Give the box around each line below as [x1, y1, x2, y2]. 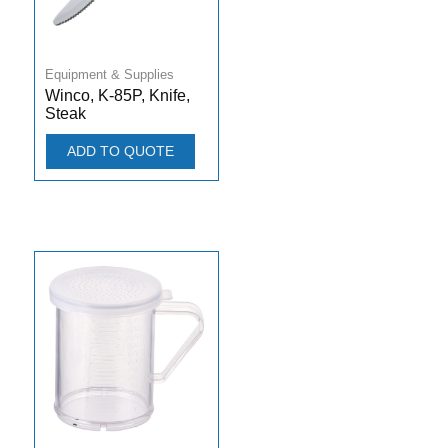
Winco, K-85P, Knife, [44, 87, 190, 105]
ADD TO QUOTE [66, 143, 174, 160]
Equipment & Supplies [44, 67, 174, 83]
